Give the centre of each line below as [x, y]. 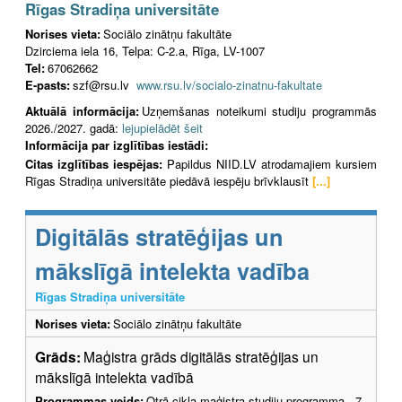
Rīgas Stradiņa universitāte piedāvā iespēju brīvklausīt [167, 181]
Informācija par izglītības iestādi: [117, 144]
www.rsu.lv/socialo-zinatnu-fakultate [229, 84]
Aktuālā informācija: [82, 110]
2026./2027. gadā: [74, 127]
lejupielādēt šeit [162, 127]
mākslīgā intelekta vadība [172, 271]
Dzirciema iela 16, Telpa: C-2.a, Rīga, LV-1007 [145, 50]
